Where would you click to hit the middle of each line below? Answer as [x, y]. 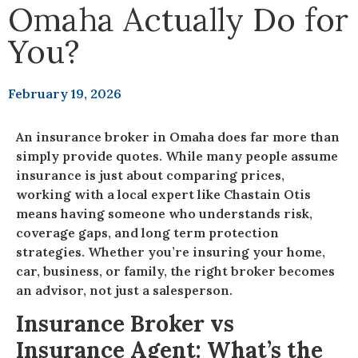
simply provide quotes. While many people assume [177, 155]
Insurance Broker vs [125, 323]
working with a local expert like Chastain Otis [163, 194]
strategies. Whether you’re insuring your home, [171, 251]
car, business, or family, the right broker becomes [175, 270]
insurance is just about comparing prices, [150, 175]
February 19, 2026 [65, 93]
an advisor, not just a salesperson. [124, 290]
